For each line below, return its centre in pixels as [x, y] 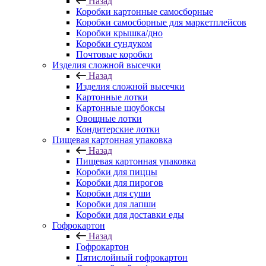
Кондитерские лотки [118, 129]
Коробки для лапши [116, 204]
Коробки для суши [113, 193]
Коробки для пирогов [120, 183]
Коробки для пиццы [117, 172]
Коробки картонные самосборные [145, 12]
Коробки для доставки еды [130, 215]
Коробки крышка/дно [119, 33]
